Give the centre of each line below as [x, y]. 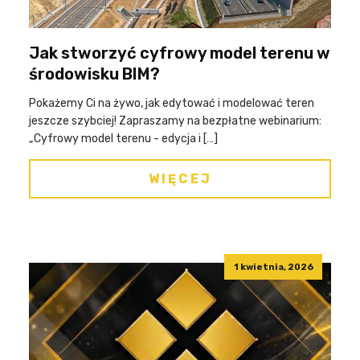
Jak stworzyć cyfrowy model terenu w [180, 53]
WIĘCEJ [180, 179]
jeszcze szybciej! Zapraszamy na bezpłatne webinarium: [175, 121]
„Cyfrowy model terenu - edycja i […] [123, 139]
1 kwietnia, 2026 [273, 267]
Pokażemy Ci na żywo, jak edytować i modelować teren [172, 103]
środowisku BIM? [94, 74]
